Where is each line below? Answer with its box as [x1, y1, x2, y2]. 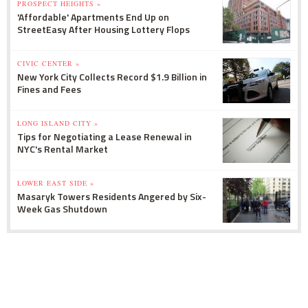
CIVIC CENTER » [17, 58, 80, 69]
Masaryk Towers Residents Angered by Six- [17, 189, 206, 204]
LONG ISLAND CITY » [17, 118, 98, 129]
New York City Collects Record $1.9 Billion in [17, 69, 207, 85]
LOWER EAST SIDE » [17, 178, 94, 188]
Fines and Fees [17, 82, 81, 97]
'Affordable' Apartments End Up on [17, 10, 169, 25]
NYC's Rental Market [17, 142, 108, 157]
